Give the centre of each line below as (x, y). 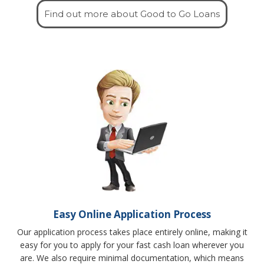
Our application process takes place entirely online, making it (132, 232)
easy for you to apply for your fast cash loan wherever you (132, 245)
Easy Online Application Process (132, 214)
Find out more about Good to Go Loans (132, 14)
